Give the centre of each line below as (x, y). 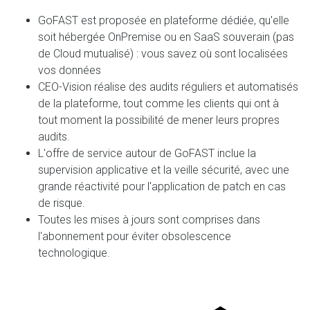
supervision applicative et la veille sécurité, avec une (164, 170)
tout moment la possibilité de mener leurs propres (159, 120)
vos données (70, 71)
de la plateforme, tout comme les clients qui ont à (158, 104)
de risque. (62, 203)
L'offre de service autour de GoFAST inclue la (147, 154)
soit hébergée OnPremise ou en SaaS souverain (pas (166, 37)
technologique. (74, 253)
